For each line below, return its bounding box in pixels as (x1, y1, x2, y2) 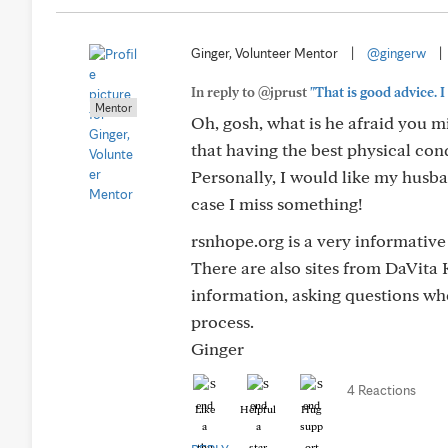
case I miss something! (191, 193, 363, 214)
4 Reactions (347, 382, 416, 398)
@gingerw (367, 45, 426, 61)
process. (191, 311, 254, 332)
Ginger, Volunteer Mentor (191, 45, 338, 61)
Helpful (240, 402, 276, 416)
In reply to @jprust (191, 84, 310, 100)
